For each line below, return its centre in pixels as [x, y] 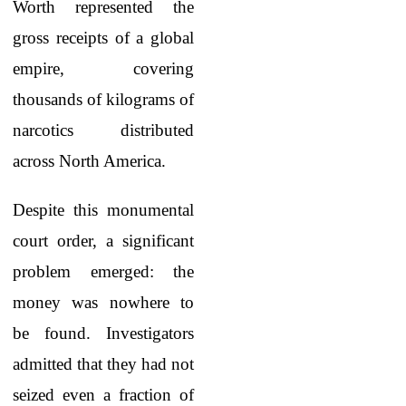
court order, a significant [103, 241]
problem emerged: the [103, 271]
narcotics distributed [103, 130]
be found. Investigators [103, 333]
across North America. [89, 161]
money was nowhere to [103, 302]
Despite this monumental [103, 210]
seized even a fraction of [103, 395]
